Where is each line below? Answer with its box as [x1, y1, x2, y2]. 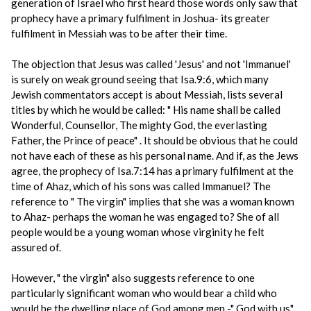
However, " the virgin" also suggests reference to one [11, 271, 255, 284]
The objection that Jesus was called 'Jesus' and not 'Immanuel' [11, 58, 291, 70]
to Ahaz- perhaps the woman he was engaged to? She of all [11, 210, 279, 223]
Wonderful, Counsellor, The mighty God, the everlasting [11, 119, 267, 131]
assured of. [11, 241, 61, 253]
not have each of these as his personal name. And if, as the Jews [11, 149, 299, 162]
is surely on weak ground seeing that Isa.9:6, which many [11, 73, 269, 85]
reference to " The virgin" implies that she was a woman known [11, 195, 294, 208]
